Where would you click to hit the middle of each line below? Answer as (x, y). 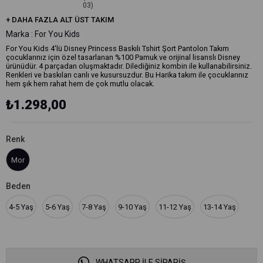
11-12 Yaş (175, 207)
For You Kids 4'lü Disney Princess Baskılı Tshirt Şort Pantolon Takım (117, 48)
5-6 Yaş (58, 207)
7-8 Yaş (94, 207)
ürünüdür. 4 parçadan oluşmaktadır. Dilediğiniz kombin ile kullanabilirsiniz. (129, 66)
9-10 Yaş (132, 207)
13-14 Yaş (220, 207)
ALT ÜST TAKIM (87, 20)
